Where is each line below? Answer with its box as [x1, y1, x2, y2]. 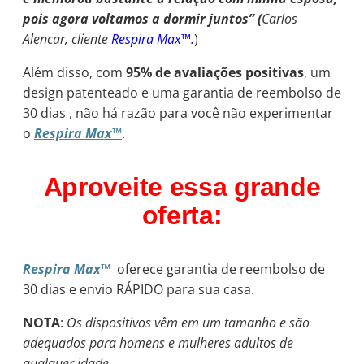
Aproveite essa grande [43, 171, 321, 201]
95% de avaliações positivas [126, 63, 304, 81]
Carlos [262, 9, 297, 28]
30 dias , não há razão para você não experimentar [23, 103, 333, 122]
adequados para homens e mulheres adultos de [23, 333, 293, 352]
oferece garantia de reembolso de [110, 259, 325, 278]
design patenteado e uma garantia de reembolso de [23, 83, 341, 102]
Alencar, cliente [23, 29, 111, 48]
